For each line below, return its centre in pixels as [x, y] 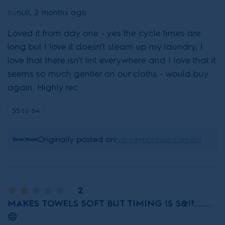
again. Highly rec [43, 87]
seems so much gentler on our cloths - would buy [108, 74]
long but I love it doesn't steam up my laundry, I [105, 46]
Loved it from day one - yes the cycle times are [104, 33]
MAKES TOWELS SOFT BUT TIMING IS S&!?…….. [109, 203]
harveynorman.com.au [158, 139]
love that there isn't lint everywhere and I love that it [112, 60]
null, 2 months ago [52, 12]
